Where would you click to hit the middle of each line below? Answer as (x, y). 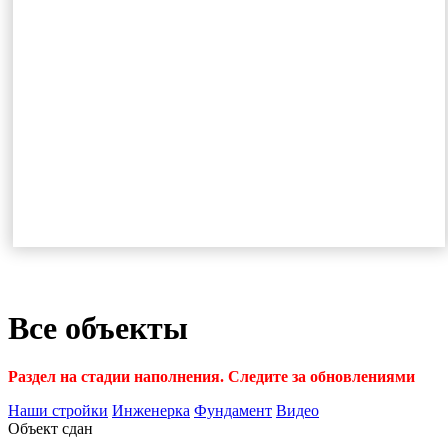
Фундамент (233, 411)
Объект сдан (50, 429)
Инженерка (151, 411)
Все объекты (98, 327)
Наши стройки (58, 411)
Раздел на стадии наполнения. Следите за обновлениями (211, 377)
